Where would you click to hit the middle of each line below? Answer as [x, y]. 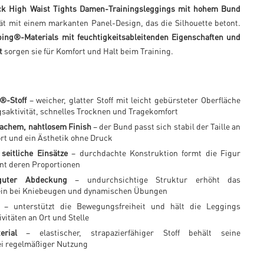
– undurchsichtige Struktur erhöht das [154, 179]
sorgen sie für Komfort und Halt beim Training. [88, 51]
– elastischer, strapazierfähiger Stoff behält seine [129, 232]
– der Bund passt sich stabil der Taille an [166, 126]
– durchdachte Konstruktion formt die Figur [154, 153]
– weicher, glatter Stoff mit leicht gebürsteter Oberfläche [133, 100]
